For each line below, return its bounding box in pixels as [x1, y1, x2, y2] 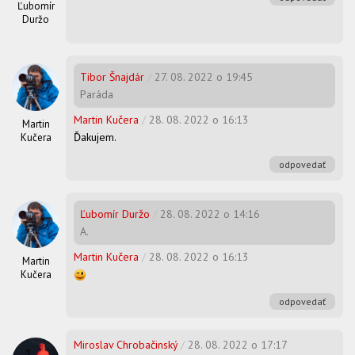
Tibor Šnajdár [80, 69, 144, 84]
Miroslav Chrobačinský [74, 338, 177, 353]
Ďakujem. [74, 129, 116, 144]
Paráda [80, 86, 113, 101]
